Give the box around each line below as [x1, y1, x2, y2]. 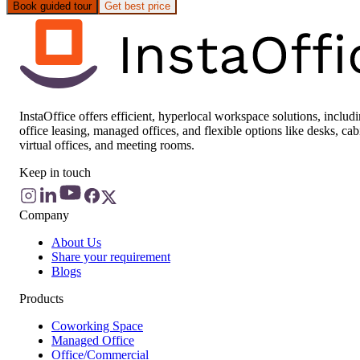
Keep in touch [19, 165, 91, 179]
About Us [51, 235, 101, 249]
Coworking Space [51, 318, 143, 333]
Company [19, 207, 69, 222]
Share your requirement [51, 249, 170, 264]
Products [19, 291, 63, 305]
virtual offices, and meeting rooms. [19, 137, 194, 152]
